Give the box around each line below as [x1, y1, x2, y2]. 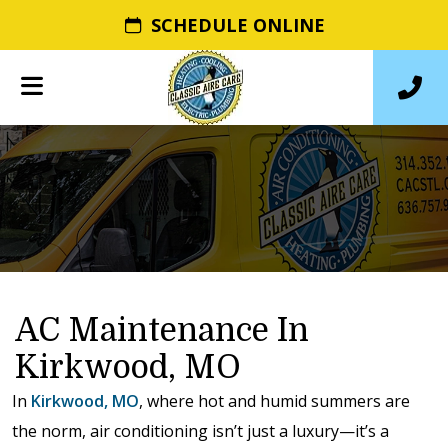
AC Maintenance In [15, 312, 309, 349]
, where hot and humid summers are [139, 390, 410, 412]
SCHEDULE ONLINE [151, 12, 325, 37]
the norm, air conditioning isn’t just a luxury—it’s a [12, 420, 389, 442]
